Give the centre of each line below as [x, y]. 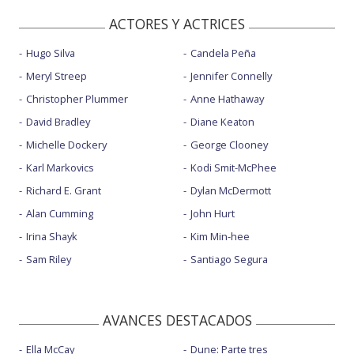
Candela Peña [223, 53]
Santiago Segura [229, 259]
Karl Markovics [60, 167]
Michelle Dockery [66, 144]
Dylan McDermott [230, 190]
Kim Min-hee [220, 236]
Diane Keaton [222, 121]
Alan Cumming [60, 213]
